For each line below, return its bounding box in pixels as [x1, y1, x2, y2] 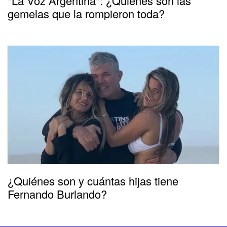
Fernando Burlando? [8, 185, 107, 202]
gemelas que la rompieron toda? [8, 5, 165, 21]
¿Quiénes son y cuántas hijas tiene [8, 172, 178, 188]
